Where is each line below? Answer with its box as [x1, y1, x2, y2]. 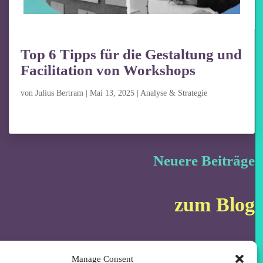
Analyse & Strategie [140, 89, 208, 98]
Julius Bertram [35, 89, 84, 98]
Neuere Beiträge [153, 153, 255, 169]
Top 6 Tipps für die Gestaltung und [21, 46, 242, 63]
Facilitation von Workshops [21, 62, 196, 79]
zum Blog [174, 193, 255, 215]
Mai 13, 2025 [90, 89, 135, 98]
